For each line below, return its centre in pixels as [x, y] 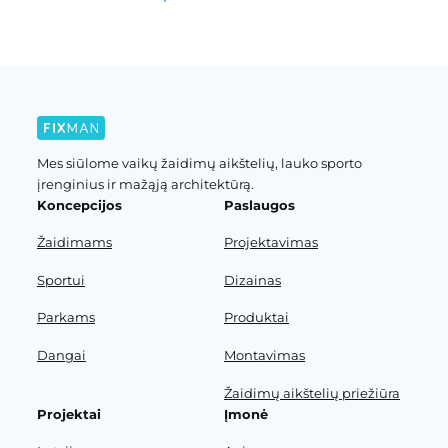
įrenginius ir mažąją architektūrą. [145, 183]
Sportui [60, 279]
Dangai [61, 355]
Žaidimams [74, 242]
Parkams [65, 317]
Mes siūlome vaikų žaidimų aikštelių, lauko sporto [199, 162]
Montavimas [264, 355]
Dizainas [252, 279]
